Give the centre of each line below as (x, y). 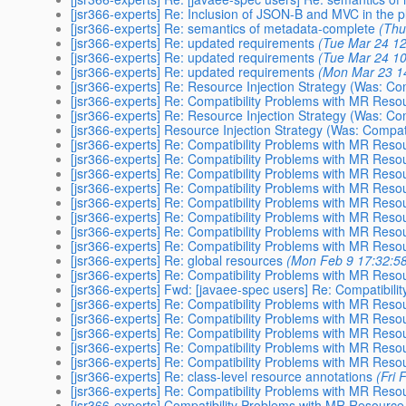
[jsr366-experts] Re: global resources (177, 260)
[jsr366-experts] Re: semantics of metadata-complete (223, 28)
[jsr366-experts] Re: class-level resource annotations (222, 376)
